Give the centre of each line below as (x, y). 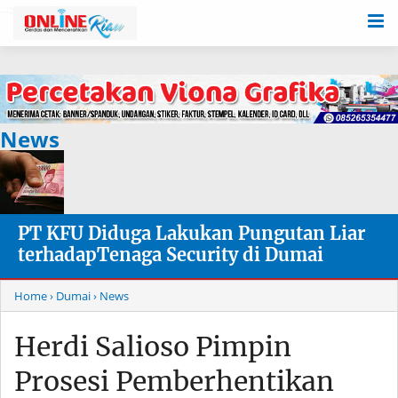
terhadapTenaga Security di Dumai (171, 255)
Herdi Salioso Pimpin (153, 347)
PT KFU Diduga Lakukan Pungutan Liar (191, 234)
